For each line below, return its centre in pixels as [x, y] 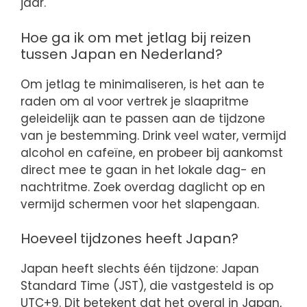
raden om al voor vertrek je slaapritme [135, 101]
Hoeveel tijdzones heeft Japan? [130, 239]
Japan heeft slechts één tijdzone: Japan [140, 269]
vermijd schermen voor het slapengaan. [140, 204]
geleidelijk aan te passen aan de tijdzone [143, 118]
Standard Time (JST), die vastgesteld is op [147, 286]
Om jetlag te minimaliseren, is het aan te [143, 84]
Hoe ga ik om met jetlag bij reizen [136, 37]
